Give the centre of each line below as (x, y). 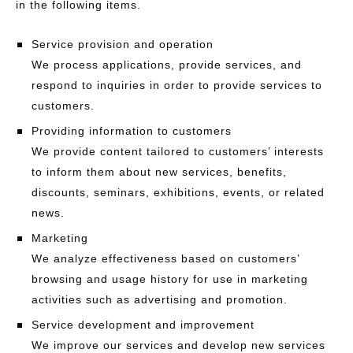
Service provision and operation (123, 44)
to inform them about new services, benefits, (159, 172)
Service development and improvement (143, 325)
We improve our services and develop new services (178, 345)
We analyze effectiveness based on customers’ (165, 258)
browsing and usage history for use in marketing (170, 279)
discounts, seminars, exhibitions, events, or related (178, 192)
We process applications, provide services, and (167, 65)
